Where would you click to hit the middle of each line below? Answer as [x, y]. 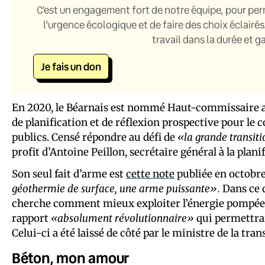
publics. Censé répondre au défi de [95, 137]
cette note [150, 174]
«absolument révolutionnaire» [122, 218]
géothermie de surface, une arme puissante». [116, 188]
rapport [31, 218]
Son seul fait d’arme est [69, 174]
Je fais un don [71, 66]
